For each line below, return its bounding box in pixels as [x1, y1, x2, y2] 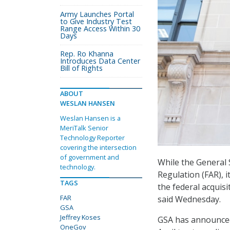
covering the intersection [60, 143, 137, 152]
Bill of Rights [60, 63, 103, 73]
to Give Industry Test [60, 16, 132, 26]
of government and [60, 152, 119, 162]
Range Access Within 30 [60, 24, 140, 33]
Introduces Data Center [60, 56, 140, 66]
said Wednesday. [158, 194, 221, 205]
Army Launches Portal [60, 9, 134, 19]
